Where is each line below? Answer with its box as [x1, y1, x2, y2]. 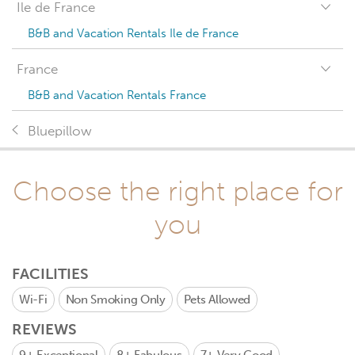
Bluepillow [28, 123, 92, 139]
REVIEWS [12, 320, 77, 338]
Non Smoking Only [65, 292, 166, 307]
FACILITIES [12, 265, 89, 283]
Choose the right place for [12, 174, 343, 208]
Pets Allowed [183, 292, 251, 307]
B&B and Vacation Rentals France [28, 88, 206, 102]
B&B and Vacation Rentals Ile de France [28, 26, 239, 40]
